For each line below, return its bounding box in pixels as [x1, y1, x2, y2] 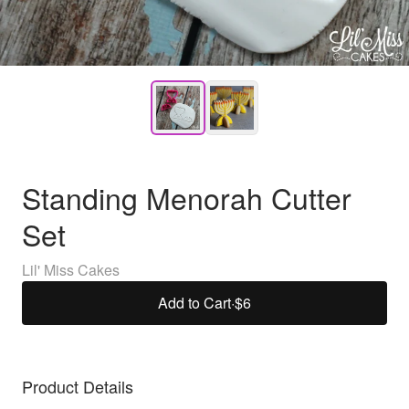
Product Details [22, 374, 133, 398]
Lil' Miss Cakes [22, 259, 120, 280]
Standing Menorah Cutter [22, 176, 351, 218]
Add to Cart [158, 292, 231, 313]
